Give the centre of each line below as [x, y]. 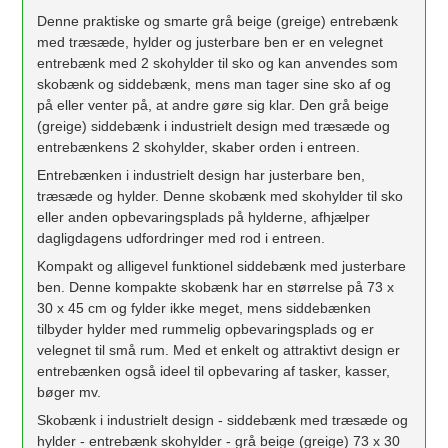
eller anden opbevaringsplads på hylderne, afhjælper [204, 216]
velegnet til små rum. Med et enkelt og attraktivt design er [219, 349]
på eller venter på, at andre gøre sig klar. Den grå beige [213, 104]
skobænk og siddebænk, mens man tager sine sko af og [214, 83]
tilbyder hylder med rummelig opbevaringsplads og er [206, 328]
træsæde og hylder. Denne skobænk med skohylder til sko [220, 195]
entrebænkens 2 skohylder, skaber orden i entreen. [199, 146]
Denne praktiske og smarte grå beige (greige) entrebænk [218, 20]
